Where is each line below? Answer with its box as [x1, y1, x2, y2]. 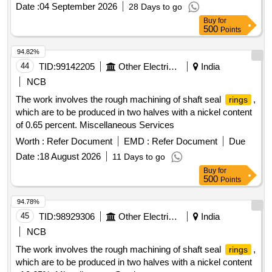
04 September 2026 [39, 1, 117, 12]
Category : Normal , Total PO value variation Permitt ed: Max [16, 8, 255, 19]
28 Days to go [129, 2, 182, 12]
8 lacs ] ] [16, 21, 49, 32]
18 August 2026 [39, 151, 101, 162]
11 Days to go [112, 152, 165, 162]
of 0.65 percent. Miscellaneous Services [16, 120, 174, 131]
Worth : [16, 136, 44, 147]
